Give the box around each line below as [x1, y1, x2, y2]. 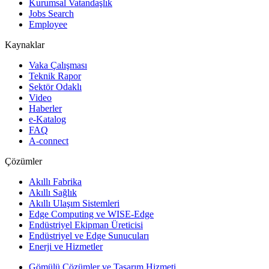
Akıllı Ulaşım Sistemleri [29, 198, 119, 209]
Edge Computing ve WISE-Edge [29, 209, 154, 220]
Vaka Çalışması [29, 60, 87, 71]
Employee [29, 19, 67, 30]
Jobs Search [29, 8, 74, 19]
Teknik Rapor [29, 71, 81, 82]
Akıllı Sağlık [29, 187, 77, 198]
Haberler [29, 103, 62, 114]
